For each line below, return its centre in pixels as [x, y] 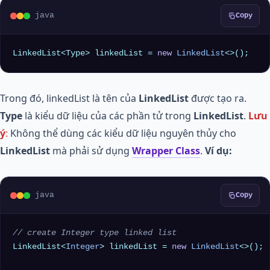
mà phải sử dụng [91, 151]
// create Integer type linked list [95, 233]
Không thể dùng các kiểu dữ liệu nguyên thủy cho [123, 133]
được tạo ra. [218, 98]
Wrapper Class [166, 151]
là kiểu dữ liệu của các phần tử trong [109, 116]
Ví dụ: [218, 151]
